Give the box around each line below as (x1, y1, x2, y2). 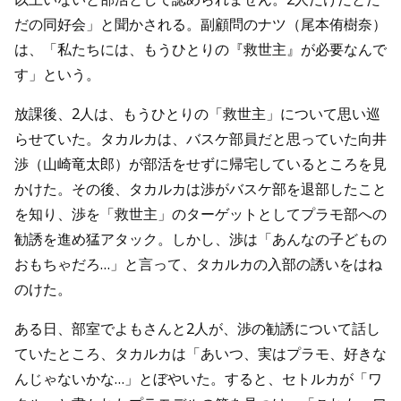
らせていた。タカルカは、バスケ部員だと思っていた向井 (14, 129, 387, 149)
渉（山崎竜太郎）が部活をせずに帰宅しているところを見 (14, 154, 387, 174)
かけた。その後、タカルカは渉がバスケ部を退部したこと (14, 179, 387, 199)
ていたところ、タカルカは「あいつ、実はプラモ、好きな (14, 344, 387, 363)
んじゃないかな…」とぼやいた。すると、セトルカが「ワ (14, 369, 382, 388)
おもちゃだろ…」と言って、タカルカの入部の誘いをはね (14, 254, 382, 274)
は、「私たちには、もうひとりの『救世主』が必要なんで (14, 39, 387, 59)
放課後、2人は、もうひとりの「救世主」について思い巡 (14, 104, 380, 124)
